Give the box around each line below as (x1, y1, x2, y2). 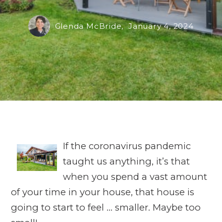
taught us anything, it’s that (62, 155, 190, 167)
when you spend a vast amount (62, 170, 207, 182)
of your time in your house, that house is (10, 186, 194, 198)
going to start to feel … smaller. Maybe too (10, 201, 201, 213)
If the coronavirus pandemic (62, 140, 191, 152)
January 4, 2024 (128, 21, 194, 31)
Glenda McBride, (55, 21, 126, 31)
